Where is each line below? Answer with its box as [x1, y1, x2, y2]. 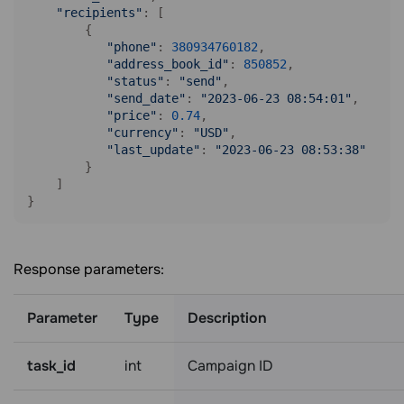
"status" [106, 74, 164, 88]
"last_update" [106, 142, 200, 157]
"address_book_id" [106, 57, 229, 71]
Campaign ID [188, 356, 273, 375]
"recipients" [56, 5, 142, 20]
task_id [27, 356, 76, 375]
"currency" [106, 125, 179, 140]
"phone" [106, 40, 157, 54]
